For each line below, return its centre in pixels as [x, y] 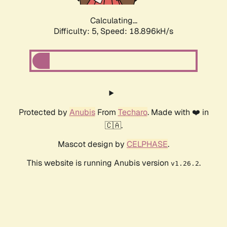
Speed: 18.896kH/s [137, 31]
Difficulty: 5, [77, 31]
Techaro [133, 112]
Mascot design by [92, 144]
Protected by [44, 112]
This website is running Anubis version [99, 163]
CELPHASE [147, 144]
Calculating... [113, 21]
